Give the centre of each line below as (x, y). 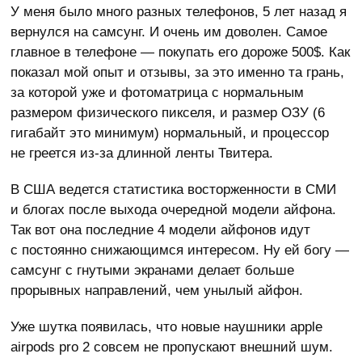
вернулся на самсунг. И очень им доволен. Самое (169, 32)
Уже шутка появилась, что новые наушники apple (167, 327)
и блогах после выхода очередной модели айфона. (174, 210)
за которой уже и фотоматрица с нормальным (158, 93)
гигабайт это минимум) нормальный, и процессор (170, 133)
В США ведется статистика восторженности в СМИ (174, 190)
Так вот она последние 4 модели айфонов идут (161, 230)
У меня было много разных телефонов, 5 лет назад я (179, 12)
